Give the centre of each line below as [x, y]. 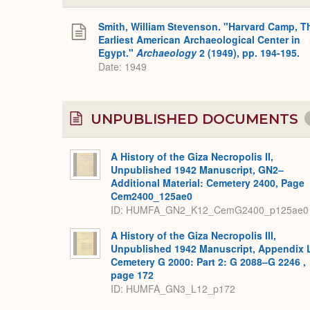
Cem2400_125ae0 [152, 196]
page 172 [132, 275]
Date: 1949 [122, 67]
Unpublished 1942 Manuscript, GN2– [197, 170]
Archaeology [166, 53]
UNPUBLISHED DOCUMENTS [194, 119]
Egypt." [117, 53]
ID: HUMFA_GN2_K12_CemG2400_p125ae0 [210, 210]
